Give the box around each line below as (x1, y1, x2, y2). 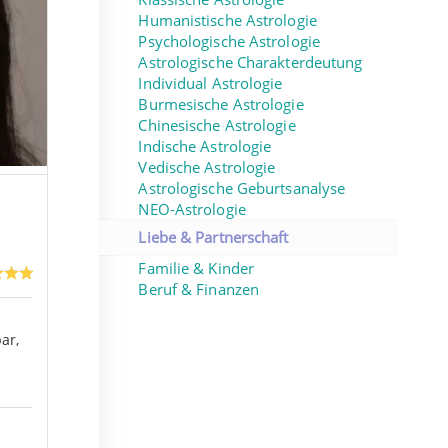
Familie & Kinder (138, 259, 255, 278)
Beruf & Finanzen (138, 280, 260, 299)
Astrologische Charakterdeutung (138, 53, 363, 72)
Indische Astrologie (138, 137, 272, 156)
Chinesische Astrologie (138, 116, 296, 135)
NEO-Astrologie (138, 200, 246, 219)
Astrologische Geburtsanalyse (138, 179, 346, 198)
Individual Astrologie (138, 74, 283, 93)
